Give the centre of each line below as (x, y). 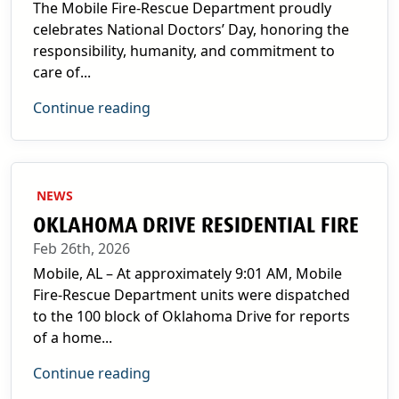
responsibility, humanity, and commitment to (184, 51)
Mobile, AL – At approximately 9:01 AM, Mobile (187, 273)
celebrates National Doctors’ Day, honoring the (191, 29)
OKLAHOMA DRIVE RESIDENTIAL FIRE (196, 225)
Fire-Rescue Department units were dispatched (191, 295)
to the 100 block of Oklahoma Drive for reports (191, 316)
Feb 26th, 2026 (81, 248)
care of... (62, 72)
